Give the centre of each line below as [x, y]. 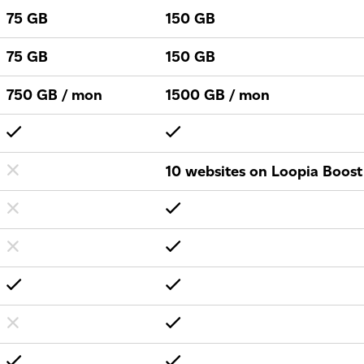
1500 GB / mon [218, 95]
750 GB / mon [54, 95]
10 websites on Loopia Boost [264, 171]
